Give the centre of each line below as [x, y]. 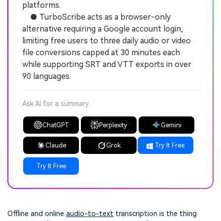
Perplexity [113, 125]
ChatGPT [55, 125]
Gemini [171, 125]
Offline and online [37, 214]
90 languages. [47, 76]
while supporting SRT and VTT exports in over [107, 64]
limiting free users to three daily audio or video [107, 40]
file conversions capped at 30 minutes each [101, 52]
